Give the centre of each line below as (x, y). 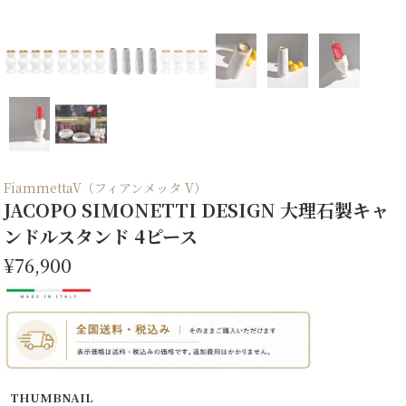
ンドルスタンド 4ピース (101, 236)
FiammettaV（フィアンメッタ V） (106, 187)
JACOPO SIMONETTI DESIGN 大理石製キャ (197, 209)
